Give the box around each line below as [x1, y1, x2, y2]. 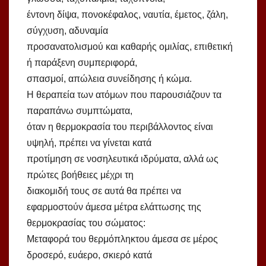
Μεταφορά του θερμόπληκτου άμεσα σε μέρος [27, 234, 218, 245]
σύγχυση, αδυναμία [27, 26, 108, 36]
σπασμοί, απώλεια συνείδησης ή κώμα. [27, 74, 192, 84]
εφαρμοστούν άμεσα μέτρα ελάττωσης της [27, 202, 201, 213]
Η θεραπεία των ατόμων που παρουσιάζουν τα [27, 90, 221, 100]
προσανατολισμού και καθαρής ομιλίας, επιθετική [27, 42, 233, 52]
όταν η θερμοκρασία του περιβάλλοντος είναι [27, 122, 213, 132]
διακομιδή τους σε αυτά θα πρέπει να [27, 186, 181, 197]
